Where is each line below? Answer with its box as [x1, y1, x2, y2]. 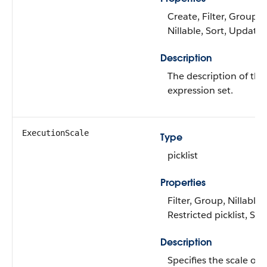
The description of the [167, 70, 265, 82]
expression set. [167, 84, 233, 97]
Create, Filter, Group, [167, 10, 260, 23]
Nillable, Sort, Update [167, 24, 262, 37]
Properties [160, 176, 206, 189]
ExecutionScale [22, 128, 89, 138]
